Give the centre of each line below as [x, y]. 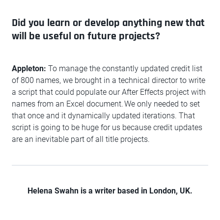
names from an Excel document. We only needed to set [106, 104]
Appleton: [29, 69]
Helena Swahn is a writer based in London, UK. [110, 191]
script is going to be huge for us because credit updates [107, 128]
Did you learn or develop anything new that [108, 23]
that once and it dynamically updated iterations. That [103, 116]
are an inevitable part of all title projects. [81, 139]
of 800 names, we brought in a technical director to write [109, 81]
